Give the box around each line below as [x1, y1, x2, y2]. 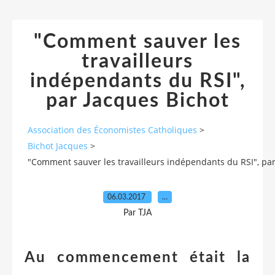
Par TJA [123, 208, 152, 217]
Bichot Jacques [28, 140, 88, 152]
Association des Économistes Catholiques [28, 124, 197, 136]
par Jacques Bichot [45, 91, 230, 110]
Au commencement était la [25, 250, 250, 265]
